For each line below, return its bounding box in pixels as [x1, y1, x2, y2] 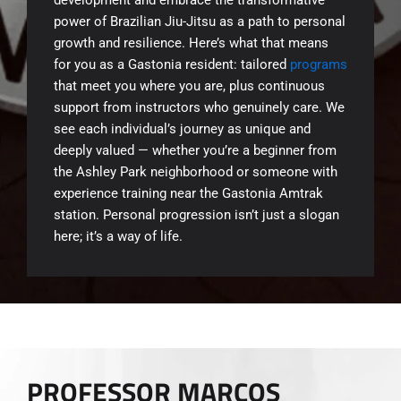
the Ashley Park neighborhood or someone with [54, 163, 337, 180]
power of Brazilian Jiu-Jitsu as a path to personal [54, 13, 346, 30]
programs [290, 55, 347, 73]
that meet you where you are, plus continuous [54, 77, 325, 94]
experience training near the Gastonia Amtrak [54, 184, 323, 201]
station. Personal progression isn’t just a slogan [54, 206, 339, 223]
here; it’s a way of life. [54, 227, 183, 244]
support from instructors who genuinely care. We [54, 98, 345, 115]
